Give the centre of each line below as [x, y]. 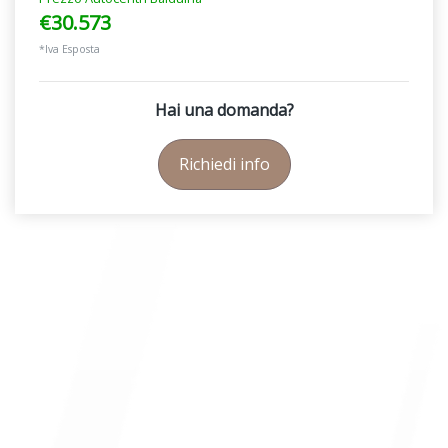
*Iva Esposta [69, 49]
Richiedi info [224, 164]
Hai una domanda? [224, 110]
